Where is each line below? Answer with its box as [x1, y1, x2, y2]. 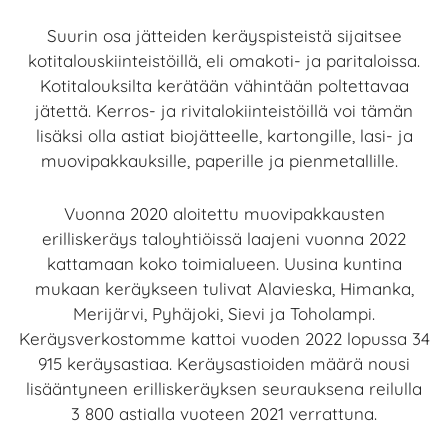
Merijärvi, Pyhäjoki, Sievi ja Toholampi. [73, 302, 375, 324]
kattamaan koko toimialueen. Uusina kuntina [46, 252, 402, 274]
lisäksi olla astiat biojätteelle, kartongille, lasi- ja [35, 125, 413, 147]
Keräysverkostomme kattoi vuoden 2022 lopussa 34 [18, 327, 430, 349]
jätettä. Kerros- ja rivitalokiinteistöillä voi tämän [35, 100, 413, 122]
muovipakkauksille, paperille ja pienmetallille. [40, 150, 408, 172]
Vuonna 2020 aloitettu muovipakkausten [63, 202, 385, 224]
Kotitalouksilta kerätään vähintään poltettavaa [39, 75, 409, 97]
